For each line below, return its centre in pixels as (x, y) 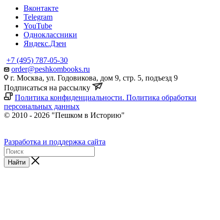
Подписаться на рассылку (48, 88)
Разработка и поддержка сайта (55, 142)
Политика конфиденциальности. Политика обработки (106, 98)
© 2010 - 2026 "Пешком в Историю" (64, 115)
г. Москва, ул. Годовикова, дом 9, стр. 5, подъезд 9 (93, 78)
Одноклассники (50, 35)
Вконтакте (41, 8)
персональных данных (42, 107)
